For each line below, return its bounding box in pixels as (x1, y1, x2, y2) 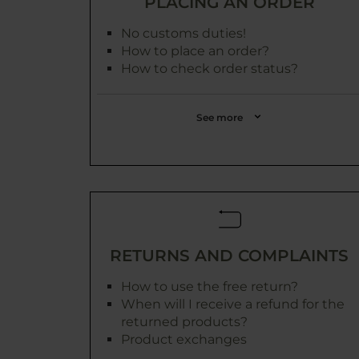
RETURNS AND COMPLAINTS (110, 246, 349, 265)
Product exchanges (121, 332, 247, 347)
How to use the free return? (121, 279, 298, 294)
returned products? (121, 314, 248, 329)
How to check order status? (121, 61, 298, 76)
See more (196, 111, 243, 123)
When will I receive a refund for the (121, 296, 345, 312)
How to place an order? (121, 43, 269, 58)
